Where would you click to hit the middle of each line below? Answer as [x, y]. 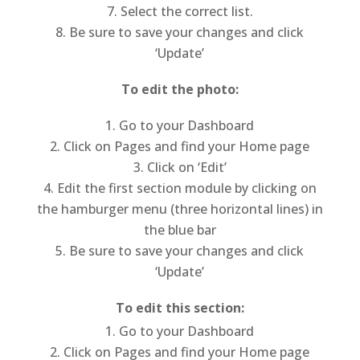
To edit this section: [180, 307]
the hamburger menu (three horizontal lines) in [180, 209]
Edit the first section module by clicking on [186, 188]
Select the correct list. [186, 11]
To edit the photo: [180, 89]
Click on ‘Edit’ [186, 167]
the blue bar [180, 229]
